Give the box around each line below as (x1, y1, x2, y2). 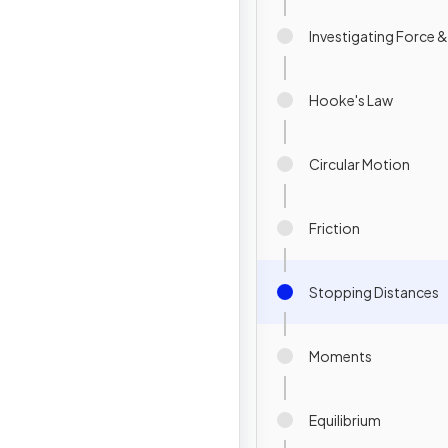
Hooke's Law (309, 90, 393, 109)
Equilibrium (309, 410, 381, 429)
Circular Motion (309, 154, 410, 173)
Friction (309, 218, 360, 237)
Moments (309, 346, 372, 365)
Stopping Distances (309, 282, 439, 301)
